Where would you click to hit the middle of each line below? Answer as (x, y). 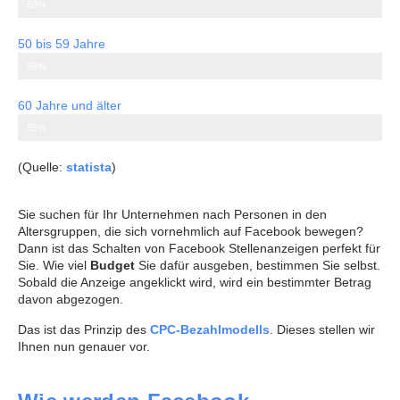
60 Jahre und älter (70, 105)
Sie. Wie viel (54, 266)
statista (89, 167)
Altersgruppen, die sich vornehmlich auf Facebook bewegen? (191, 232)
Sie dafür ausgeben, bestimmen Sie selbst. (259, 266)
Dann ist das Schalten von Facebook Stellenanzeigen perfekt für (199, 249)
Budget (114, 266)
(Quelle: (42, 167)
